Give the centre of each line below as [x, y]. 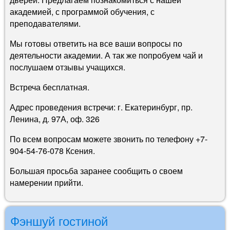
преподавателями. [45, 23]
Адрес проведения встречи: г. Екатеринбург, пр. [101, 107]
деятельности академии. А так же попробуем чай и [106, 55]
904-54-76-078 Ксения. [52, 150]
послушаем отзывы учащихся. [68, 67]
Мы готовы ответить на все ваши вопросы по [96, 43]
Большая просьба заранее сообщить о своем [96, 170]
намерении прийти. [46, 182]
